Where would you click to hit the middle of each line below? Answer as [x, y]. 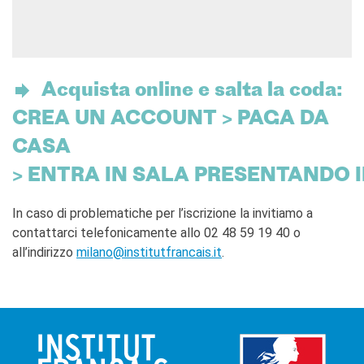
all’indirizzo [44, 252]
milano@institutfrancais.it [149, 252]
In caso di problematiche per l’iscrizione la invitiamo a [162, 213]
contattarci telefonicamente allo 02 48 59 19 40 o [156, 232]
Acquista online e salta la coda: [187, 91]
